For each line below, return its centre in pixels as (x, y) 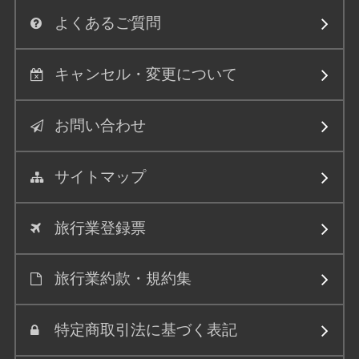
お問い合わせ (100, 126)
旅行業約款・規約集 (123, 279)
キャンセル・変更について (145, 75)
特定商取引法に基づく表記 (145, 330)
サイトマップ (100, 176)
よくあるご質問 (107, 23)
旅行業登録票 (100, 228)
